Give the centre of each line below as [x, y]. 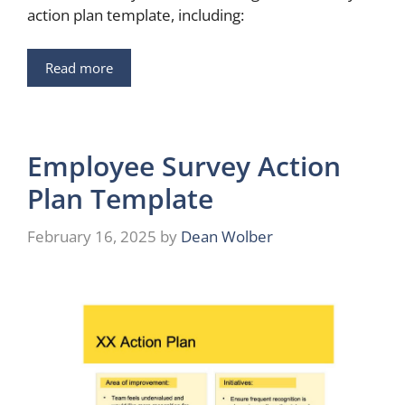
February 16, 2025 [92, 236]
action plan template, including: [136, 14]
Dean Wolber [227, 236]
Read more [79, 68]
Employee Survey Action [184, 166]
